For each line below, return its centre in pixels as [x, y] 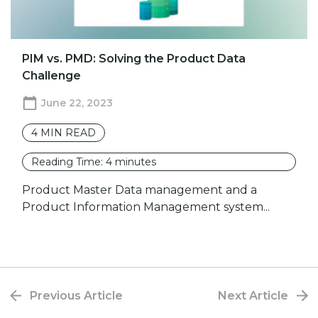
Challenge [51, 75]
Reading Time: [68, 161]
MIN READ [68, 132]
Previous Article [76, 295]
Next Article [253, 295]
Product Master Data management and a [139, 190]
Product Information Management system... [146, 207]
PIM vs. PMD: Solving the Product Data [134, 58]
